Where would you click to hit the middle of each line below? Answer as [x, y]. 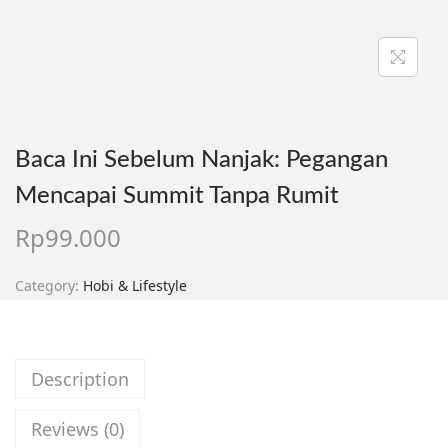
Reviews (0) [77, 429]
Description [80, 379]
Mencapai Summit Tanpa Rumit [177, 196]
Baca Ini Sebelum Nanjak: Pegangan [201, 160]
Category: [49, 286]
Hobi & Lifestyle [135, 286]
